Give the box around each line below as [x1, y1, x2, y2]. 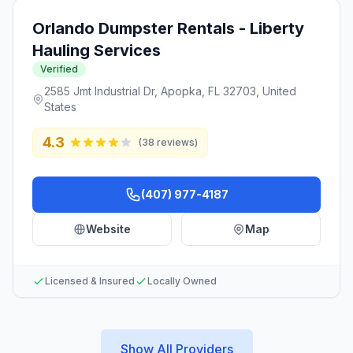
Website [86, 222, 131, 236]
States [44, 100, 77, 113]
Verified [40, 63, 78, 75]
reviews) [154, 136, 198, 148]
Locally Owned [147, 275, 217, 287]
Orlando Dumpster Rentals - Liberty [32, 19, 304, 38]
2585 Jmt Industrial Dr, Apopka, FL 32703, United [44, 84, 297, 98]
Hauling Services [32, 41, 161, 60]
